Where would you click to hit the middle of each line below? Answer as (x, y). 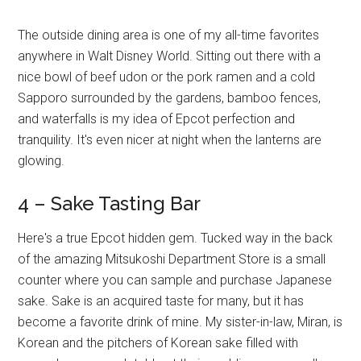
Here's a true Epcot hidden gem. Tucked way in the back (176, 238)
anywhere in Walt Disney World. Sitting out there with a (170, 56)
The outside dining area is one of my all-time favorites (169, 35)
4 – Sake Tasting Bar (110, 203)
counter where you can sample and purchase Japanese (175, 280)
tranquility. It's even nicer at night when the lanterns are (170, 140)
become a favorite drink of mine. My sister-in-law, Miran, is (180, 322)
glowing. (41, 161)
